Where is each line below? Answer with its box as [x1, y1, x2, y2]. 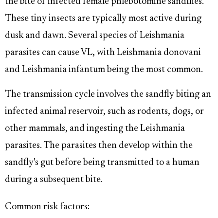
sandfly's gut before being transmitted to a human [5, 158, 200, 168]
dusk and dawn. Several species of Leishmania [5, 31, 184, 41]
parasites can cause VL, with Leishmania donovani [5, 48, 201, 58]
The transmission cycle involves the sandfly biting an [5, 90, 211, 100]
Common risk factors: [5, 202, 90, 212]
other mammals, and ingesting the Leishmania [5, 124, 185, 134]
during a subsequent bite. [5, 175, 103, 185]
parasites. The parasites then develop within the [5, 141, 193, 151]
